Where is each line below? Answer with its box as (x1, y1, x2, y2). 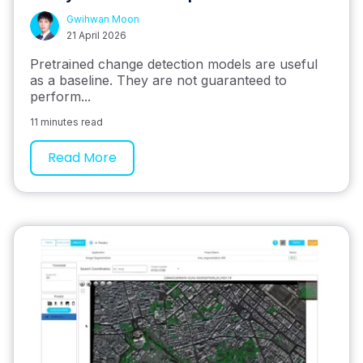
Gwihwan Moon (66, 12, 139, 25)
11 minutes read (30, 115, 103, 128)
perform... (30, 88, 91, 105)
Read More (48, 147, 117, 167)
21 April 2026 (66, 28, 126, 41)
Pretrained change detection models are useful (30, 55, 318, 72)
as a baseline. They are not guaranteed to (30, 71, 287, 88)
